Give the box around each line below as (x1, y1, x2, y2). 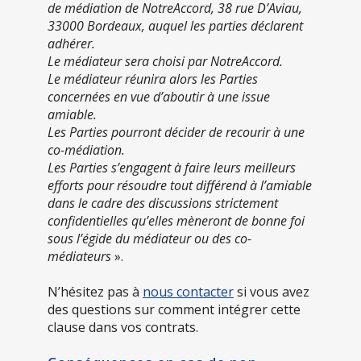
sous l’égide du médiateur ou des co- (48, 229, 251, 247)
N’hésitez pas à (48, 282, 143, 301)
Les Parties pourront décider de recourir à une (48, 122, 305, 141)
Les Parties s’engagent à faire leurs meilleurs (48, 158, 296, 176)
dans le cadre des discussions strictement (48, 193, 278, 212)
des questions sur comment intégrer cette (48, 300, 301, 318)
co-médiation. (48, 140, 125, 159)
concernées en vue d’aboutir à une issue (48, 87, 270, 106)
